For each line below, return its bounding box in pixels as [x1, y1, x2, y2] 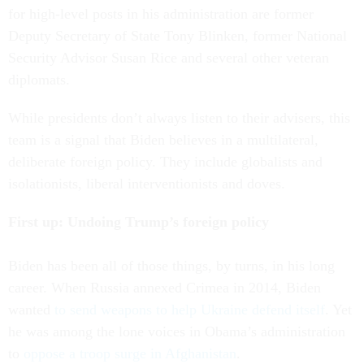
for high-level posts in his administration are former [8, 6, 314, 22]
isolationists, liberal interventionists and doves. [8, 175, 285, 192]
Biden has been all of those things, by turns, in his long [8, 258, 335, 274]
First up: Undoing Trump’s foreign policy [8, 214, 269, 230]
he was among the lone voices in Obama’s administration [8, 323, 345, 340]
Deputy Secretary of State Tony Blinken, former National [8, 28, 347, 44]
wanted [8, 301, 54, 318]
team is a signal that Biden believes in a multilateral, [8, 132, 318, 148]
